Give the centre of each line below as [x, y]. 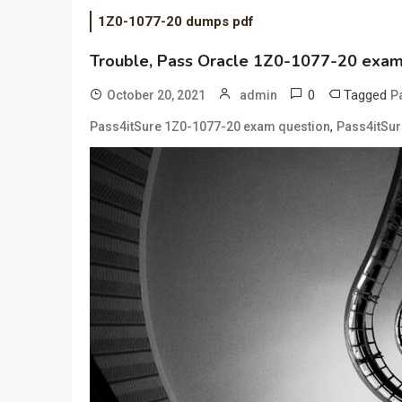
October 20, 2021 [156, 95]
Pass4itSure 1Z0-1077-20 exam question [210, 127]
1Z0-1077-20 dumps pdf [176, 22]
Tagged [367, 95]
